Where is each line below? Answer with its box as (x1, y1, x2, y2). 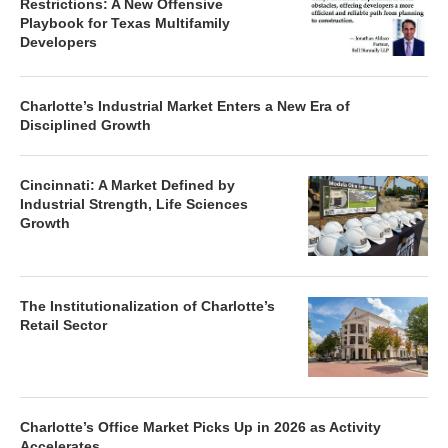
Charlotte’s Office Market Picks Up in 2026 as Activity (20, 419, 381, 435)
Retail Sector (20, 317, 107, 333)
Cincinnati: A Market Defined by (20, 177, 235, 193)
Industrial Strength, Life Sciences (20, 196, 248, 212)
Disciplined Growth (20, 117, 151, 133)
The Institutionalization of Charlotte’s (20, 298, 275, 314)
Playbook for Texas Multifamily (20, 15, 230, 31)
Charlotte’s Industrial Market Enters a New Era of (20, 98, 350, 114)
